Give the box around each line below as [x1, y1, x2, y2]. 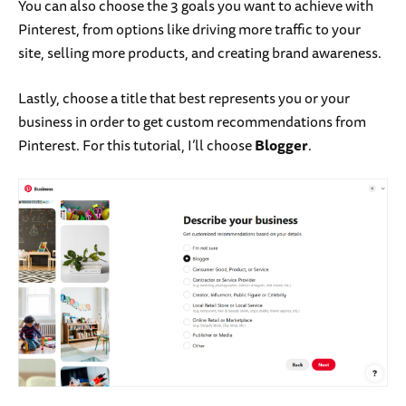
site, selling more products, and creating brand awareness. [18, 40, 382, 64]
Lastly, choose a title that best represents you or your [18, 85, 350, 110]
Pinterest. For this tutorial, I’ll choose [18, 132, 255, 157]
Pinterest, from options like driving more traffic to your [18, 16, 361, 41]
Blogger [255, 132, 308, 157]
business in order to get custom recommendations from [18, 109, 366, 133]
